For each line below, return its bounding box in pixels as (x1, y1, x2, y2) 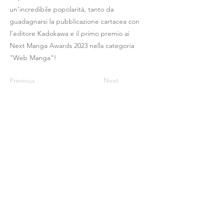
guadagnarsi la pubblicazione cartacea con (10, 17, 139, 26)
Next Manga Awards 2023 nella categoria (10, 41, 134, 50)
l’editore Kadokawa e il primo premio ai (10, 29, 129, 38)
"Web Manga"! (10, 53, 56, 62)
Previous (10, 76, 35, 85)
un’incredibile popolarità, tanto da (10, 5, 114, 14)
